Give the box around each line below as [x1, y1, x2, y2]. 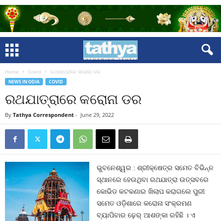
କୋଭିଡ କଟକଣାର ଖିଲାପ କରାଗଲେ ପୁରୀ [97, 187, 205, 195]
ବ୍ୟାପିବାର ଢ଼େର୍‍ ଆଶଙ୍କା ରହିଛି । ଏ [97, 211, 196, 219]
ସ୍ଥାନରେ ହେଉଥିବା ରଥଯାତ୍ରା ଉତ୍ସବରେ [97, 176, 209, 184]
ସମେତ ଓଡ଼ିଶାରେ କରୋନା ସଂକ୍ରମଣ [97, 199, 192, 207]
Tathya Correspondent [13, 111, 74, 118]
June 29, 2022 [80, 111, 114, 118]
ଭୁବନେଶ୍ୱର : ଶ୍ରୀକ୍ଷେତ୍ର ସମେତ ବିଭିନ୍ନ [97, 164, 214, 172]
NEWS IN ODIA [8, 78, 39, 85]
